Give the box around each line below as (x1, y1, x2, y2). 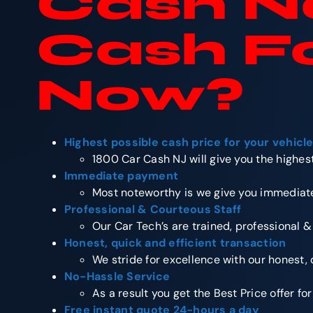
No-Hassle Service (64, 268, 170, 284)
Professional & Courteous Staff (64, 201, 242, 217)
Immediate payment (64, 168, 179, 183)
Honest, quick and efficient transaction (64, 235, 286, 250)
